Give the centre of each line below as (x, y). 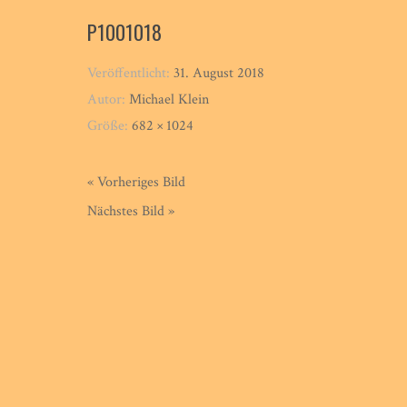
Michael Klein (169, 99)
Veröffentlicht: (131, 73)
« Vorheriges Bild (137, 182)
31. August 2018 (219, 73)
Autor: (109, 99)
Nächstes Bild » (131, 211)
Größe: (110, 125)
